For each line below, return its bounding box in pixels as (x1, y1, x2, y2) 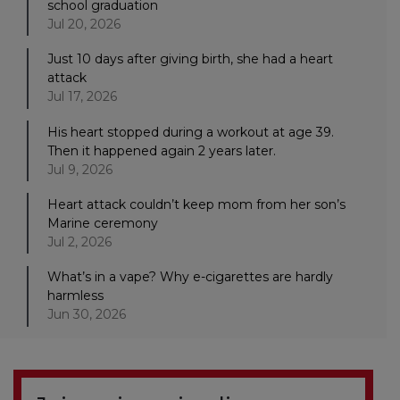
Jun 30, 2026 (47, 306, 126, 323)
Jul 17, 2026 (47, 88, 117, 105)
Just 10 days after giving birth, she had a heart (47, 51, 333, 68)
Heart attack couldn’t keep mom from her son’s (47, 196, 346, 213)
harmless (47, 287, 104, 304)
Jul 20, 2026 (47, 15, 121, 32)
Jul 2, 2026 (47, 234, 112, 251)
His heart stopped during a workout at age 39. (47, 123, 334, 140)
